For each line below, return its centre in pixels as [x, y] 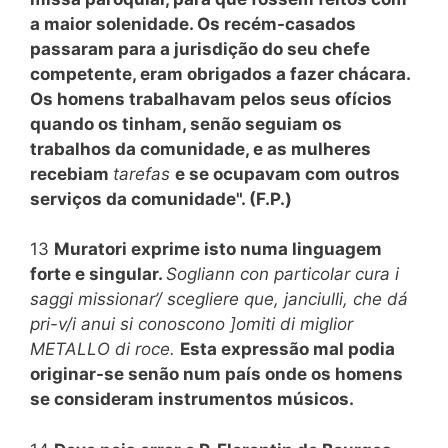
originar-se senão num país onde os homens [216, 374]
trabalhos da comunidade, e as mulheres [200, 148]
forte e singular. [98, 274]
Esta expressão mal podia [287, 349]
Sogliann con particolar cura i [282, 274]
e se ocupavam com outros [287, 173]
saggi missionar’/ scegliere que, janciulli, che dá [219, 299]
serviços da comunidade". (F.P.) [161, 198]
